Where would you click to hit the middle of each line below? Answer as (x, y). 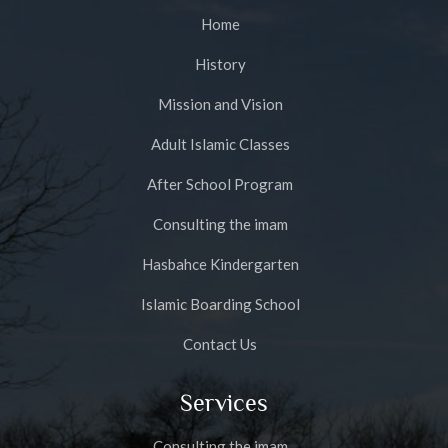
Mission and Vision (220, 104)
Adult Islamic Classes (220, 144)
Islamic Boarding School (220, 304)
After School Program (220, 184)
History (220, 64)
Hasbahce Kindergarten (220, 264)
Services (224, 403)
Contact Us (220, 344)
